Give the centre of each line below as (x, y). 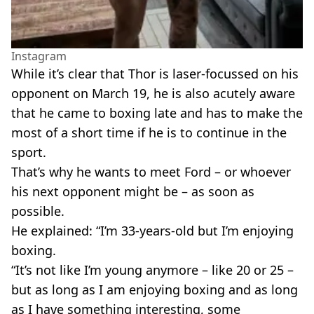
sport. (29, 152)
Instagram (39, 56)
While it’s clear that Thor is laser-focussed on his (155, 74)
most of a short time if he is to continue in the (149, 133)
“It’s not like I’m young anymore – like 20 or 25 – (152, 270)
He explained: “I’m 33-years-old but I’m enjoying (152, 231)
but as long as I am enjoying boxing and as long (155, 290)
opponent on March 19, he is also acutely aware (153, 94)
